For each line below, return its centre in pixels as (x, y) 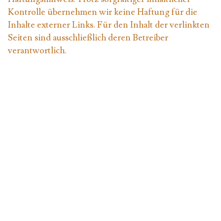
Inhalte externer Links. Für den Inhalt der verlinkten (109, 25)
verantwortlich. (37, 51)
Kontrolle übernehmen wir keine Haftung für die (103, 12)
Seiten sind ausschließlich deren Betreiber (88, 38)
